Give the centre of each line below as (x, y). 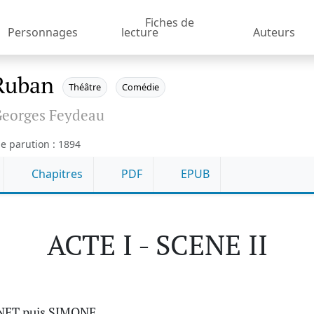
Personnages (42, 32)
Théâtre (85, 87)
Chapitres (56, 174)
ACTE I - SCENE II (157, 244)
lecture (139, 32)
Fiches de (169, 22)
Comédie (141, 87)
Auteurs (274, 32)
